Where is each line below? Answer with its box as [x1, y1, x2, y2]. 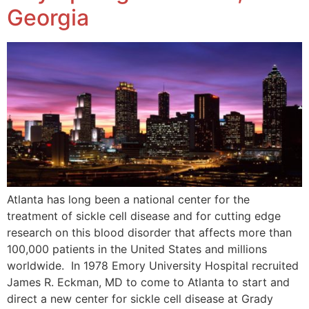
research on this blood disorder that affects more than [7, 226, 292, 240]
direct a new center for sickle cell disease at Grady [7, 292, 273, 306]
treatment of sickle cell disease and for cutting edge [7, 209, 281, 223]
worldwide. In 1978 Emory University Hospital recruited [7, 259, 299, 273]
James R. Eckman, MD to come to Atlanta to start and [7, 275, 290, 290]
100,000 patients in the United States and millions [7, 242, 267, 257]
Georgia [7, 4, 89, 32]
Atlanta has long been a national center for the [7, 192, 250, 207]
